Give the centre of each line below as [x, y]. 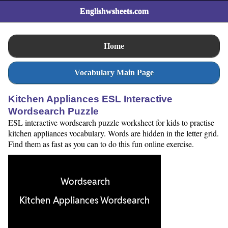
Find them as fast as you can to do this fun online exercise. [101, 144]
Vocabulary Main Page [114, 72]
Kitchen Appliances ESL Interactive [90, 99]
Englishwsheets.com [114, 11]
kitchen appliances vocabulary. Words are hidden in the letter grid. [113, 133]
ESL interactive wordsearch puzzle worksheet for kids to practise [111, 123]
